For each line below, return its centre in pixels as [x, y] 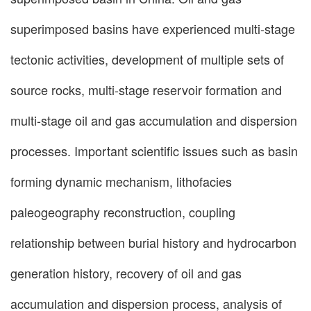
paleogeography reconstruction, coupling [123, 212]
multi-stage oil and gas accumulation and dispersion [154, 120]
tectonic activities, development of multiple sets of [147, 59]
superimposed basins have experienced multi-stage [153, 29]
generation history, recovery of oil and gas [126, 273]
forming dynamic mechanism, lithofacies [121, 182]
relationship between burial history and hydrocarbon [153, 243]
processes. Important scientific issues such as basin [154, 151]
